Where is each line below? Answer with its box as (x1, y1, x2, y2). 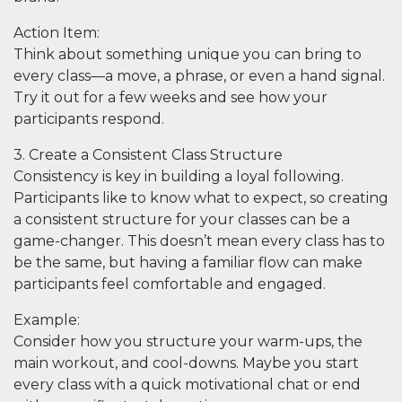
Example (13, 311, 77, 328)
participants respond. (13, 110, 164, 127)
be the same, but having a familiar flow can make (13, 254, 363, 271)
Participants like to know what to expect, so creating (13, 189, 389, 206)
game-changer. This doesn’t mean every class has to (13, 232, 385, 249)
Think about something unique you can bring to (13, 46, 362, 63)
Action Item (13, 24, 97, 41)
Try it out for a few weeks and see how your (13, 89, 328, 106)
